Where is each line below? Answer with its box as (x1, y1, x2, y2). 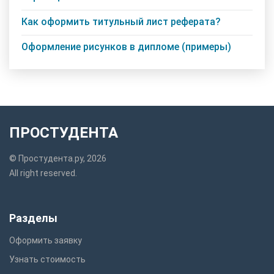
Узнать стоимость (9, 254, 86, 264)
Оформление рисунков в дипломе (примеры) (21, 40, 231, 53)
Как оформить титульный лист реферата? (21, 15, 221, 28)
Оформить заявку (9, 235, 82, 245)
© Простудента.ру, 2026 (9, 153, 106, 163)
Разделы (9, 211, 57, 224)
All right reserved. (9, 168, 77, 178)
